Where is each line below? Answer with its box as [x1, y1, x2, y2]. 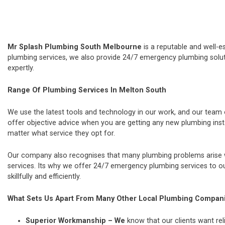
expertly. [8, 63, 34, 72]
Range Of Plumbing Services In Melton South [8, 85, 166, 94]
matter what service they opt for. [8, 129, 115, 138]
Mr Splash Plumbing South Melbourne [8, 42, 142, 51]
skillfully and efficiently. [8, 172, 83, 181]
